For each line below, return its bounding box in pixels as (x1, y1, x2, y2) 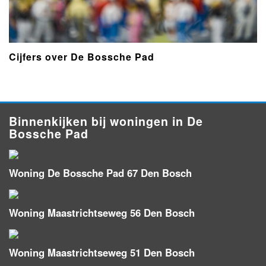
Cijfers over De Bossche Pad (9, 49, 154, 64)
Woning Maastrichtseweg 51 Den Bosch (9, 245, 195, 259)
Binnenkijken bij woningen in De (9, 112, 203, 129)
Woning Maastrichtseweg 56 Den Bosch (9, 205, 195, 220)
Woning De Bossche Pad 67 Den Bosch (9, 165, 192, 180)
